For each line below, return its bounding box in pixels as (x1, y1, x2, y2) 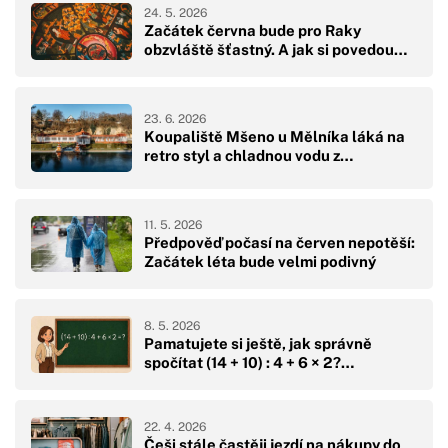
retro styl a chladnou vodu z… (144, 146, 353, 164)
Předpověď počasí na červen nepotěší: (144, 233, 415, 251)
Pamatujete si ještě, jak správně (144, 334, 372, 352)
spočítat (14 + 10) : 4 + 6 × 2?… (144, 353, 354, 371)
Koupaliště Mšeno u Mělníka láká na (144, 127, 405, 145)
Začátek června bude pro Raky (144, 21, 361, 39)
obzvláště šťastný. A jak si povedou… (144, 40, 407, 58)
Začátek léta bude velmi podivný (144, 252, 376, 270)
